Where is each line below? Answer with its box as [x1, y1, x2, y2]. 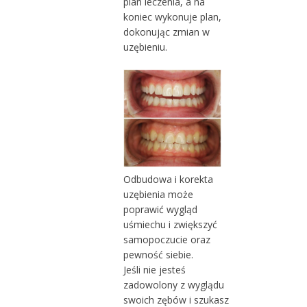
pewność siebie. [123, 247, 193, 261]
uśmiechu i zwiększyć [123, 217, 217, 231]
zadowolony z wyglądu [123, 278, 224, 291]
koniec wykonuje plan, [123, 10, 221, 23]
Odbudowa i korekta [123, 172, 213, 186]
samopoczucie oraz [123, 232, 210, 246]
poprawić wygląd [123, 202, 197, 216]
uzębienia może [123, 187, 193, 201]
